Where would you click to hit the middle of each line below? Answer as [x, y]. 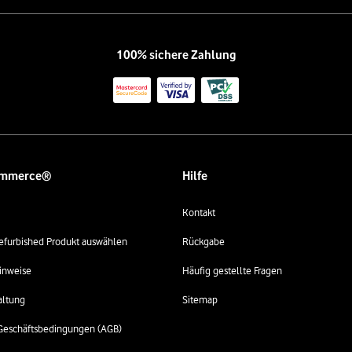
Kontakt [199, 212]
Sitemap [200, 299]
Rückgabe [203, 241]
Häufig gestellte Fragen [232, 270]
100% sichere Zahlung [176, 55]
